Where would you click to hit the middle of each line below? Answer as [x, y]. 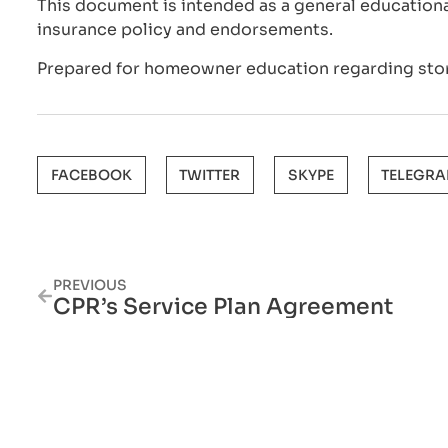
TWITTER [210, 174]
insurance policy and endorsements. [185, 30]
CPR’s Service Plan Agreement [223, 306]
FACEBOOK [91, 174]
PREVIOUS [90, 285]
